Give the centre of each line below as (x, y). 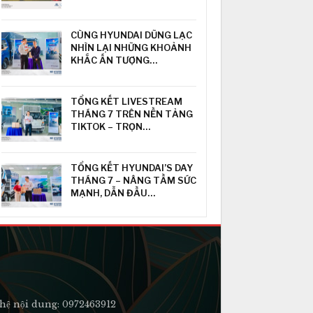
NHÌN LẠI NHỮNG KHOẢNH (131, 48)
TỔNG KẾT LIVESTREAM (127, 101)
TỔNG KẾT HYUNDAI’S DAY (132, 167)
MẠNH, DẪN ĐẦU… (113, 192)
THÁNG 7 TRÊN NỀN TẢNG (132, 114)
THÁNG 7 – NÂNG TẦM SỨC (134, 180)
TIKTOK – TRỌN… (111, 126)
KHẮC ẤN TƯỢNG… (114, 60)
